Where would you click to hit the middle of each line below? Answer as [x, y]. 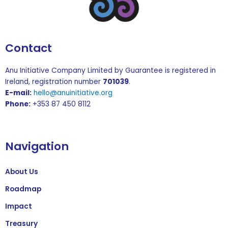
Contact [28, 48]
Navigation [37, 146]
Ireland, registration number [54, 82]
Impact [19, 206]
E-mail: [18, 93]
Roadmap [23, 189]
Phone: [18, 104]
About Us [22, 172]
